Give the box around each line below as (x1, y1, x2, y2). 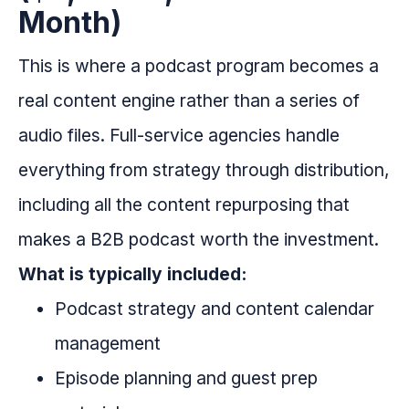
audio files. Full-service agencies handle (18, 124, 340, 147)
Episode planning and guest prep (55, 367, 318, 390)
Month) (18, 5, 121, 41)
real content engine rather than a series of (18, 89, 360, 112)
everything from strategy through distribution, (18, 159, 390, 182)
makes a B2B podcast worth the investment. (18, 228, 379, 251)
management (55, 332, 161, 355)
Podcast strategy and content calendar (55, 298, 374, 320)
